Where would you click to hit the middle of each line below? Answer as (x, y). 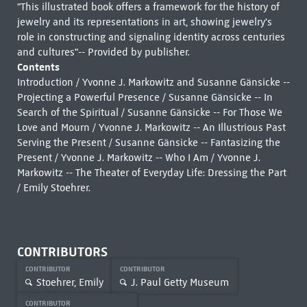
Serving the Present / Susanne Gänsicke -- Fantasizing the (148, 143)
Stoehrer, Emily (70, 282)
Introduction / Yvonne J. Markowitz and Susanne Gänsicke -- (153, 82)
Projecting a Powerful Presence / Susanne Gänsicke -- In (145, 97)
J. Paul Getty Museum (180, 282)
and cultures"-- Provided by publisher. (103, 52)
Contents (38, 67)
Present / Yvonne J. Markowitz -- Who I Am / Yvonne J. (138, 158)
